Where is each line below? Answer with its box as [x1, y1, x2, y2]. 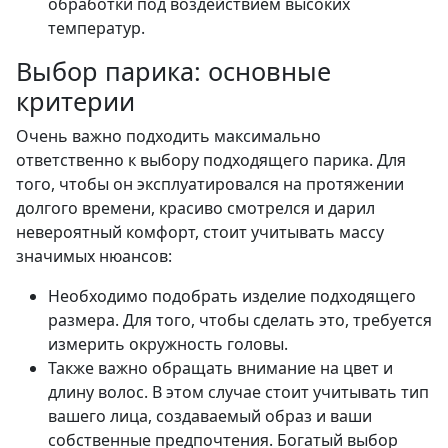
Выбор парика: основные [16, 54, 331, 89]
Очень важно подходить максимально [16, 125, 321, 148]
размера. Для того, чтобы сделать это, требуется [48, 309, 432, 332]
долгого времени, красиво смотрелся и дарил [16, 197, 375, 220]
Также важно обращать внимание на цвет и [48, 357, 393, 380]
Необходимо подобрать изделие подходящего [48, 285, 416, 308]
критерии [16, 84, 135, 119]
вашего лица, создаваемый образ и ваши [48, 405, 372, 428]
